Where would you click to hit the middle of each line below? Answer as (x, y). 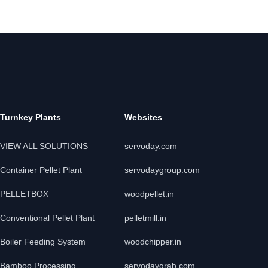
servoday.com (151, 146)
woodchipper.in (153, 242)
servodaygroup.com (162, 170)
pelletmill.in (145, 218)
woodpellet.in (149, 194)
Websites (143, 117)
